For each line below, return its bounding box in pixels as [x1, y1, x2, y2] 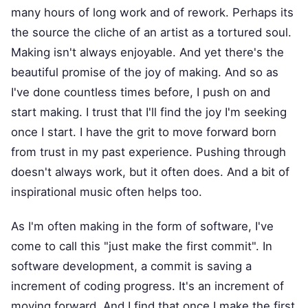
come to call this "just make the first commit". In [11, 239, 272, 254]
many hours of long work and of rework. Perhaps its [11, 5, 294, 20]
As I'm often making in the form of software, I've [11, 219, 274, 234]
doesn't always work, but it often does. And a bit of [11, 165, 289, 179]
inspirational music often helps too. [11, 185, 202, 199]
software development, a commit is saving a [11, 259, 252, 274]
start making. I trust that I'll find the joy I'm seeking [11, 105, 287, 120]
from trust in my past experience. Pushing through [11, 145, 286, 159]
